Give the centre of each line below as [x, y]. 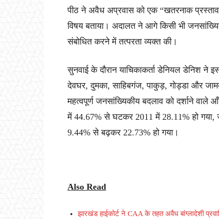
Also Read [87, 187]
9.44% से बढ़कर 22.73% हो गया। [123, 133]
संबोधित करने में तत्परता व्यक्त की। [122, 42]
